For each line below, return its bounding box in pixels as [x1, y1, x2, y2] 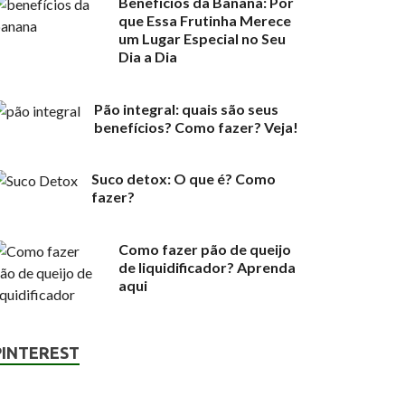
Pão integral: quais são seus [94, 99, 279, 118]
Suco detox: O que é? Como [91, 170, 277, 188]
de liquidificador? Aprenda [118, 259, 297, 277]
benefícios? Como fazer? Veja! [94, 118, 299, 136]
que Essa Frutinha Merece [118, 11, 292, 29]
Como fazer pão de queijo [118, 240, 292, 259]
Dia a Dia [118, 47, 178, 65]
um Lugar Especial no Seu [118, 29, 287, 47]
